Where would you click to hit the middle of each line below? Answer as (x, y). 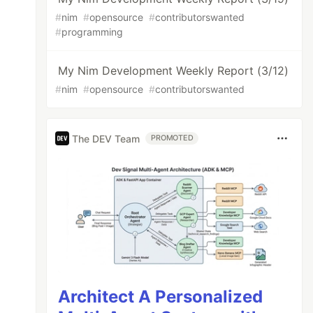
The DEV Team (106, 138)
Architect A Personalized (161, 296)
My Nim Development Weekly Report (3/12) (174, 71)
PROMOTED (172, 138)
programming (93, 32)
